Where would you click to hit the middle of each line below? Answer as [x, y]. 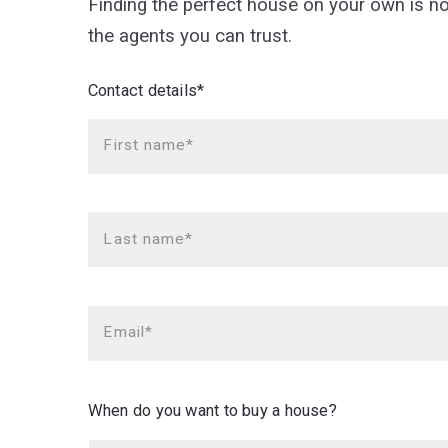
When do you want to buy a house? [212, 411]
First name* [149, 145]
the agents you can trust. [190, 35]
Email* [128, 332]
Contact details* [146, 91]
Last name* [148, 238]
